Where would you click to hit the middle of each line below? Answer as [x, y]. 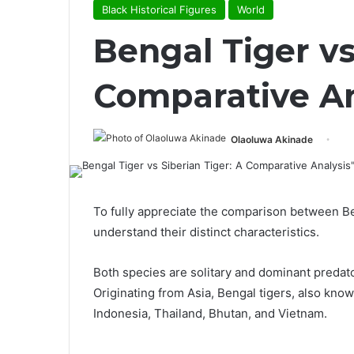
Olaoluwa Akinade [272, 139]
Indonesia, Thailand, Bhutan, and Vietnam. [210, 313]
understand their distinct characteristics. [206, 232]
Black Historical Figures [159, 9]
